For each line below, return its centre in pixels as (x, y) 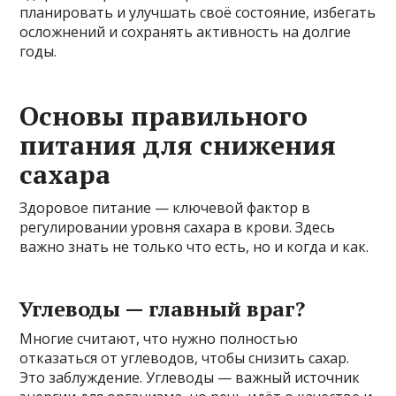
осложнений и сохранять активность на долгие (186, 32)
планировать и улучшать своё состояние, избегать (198, 12)
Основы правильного (164, 116)
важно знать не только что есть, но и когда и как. (194, 247)
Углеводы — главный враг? (163, 308)
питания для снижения (178, 145)
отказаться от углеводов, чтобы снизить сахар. (185, 358)
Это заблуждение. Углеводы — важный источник (190, 377)
